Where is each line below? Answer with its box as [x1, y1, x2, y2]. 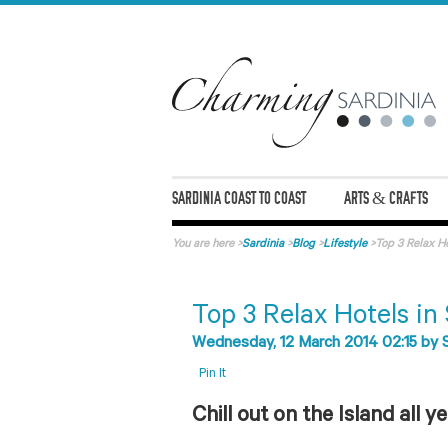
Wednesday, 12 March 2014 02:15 [192, 334, 422, 353]
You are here [172, 238, 234, 252]
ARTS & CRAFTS [344, 189, 429, 209]
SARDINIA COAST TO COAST [172, 189, 306, 209]
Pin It [199, 367, 227, 383]
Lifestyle [323, 238, 367, 252]
